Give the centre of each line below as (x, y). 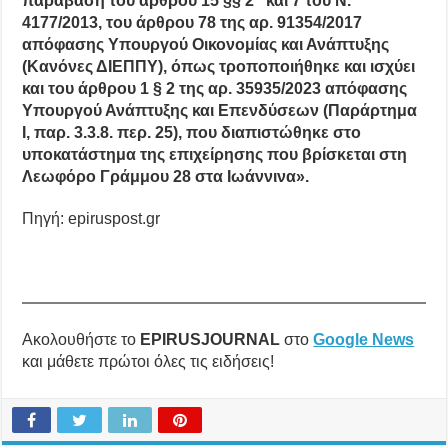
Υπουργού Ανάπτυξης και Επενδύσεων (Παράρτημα (220, 111)
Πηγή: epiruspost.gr (91, 219)
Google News (364, 340)
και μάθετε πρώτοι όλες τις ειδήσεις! (148, 362)
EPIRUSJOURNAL (210, 340)
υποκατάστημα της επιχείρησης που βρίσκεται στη (215, 155)
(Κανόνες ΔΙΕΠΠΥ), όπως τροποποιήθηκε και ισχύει (219, 67)
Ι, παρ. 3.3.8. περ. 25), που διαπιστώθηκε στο (192, 133)
